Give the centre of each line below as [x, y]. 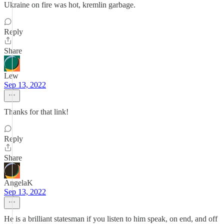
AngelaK [18, 183]
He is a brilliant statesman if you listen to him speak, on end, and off [111, 219]
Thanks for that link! [36, 112]
